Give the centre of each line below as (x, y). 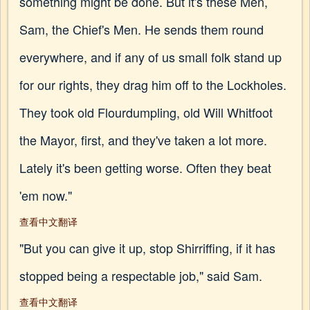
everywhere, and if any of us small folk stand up (151, 57)
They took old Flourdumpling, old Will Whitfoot (146, 112)
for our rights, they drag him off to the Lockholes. (153, 84)
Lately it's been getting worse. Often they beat (145, 167)
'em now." (46, 195)
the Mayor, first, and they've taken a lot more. (143, 140)
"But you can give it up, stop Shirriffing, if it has (147, 248)
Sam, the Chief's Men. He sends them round (142, 29)
